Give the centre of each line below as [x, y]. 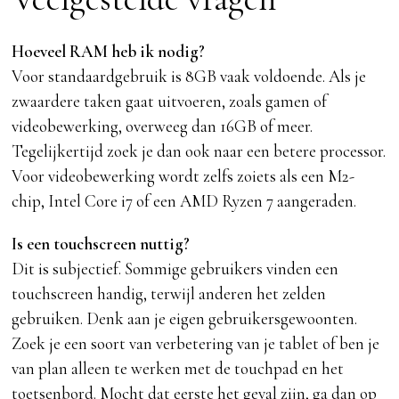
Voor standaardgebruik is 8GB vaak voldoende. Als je [189, 77]
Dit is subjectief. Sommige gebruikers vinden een [175, 269]
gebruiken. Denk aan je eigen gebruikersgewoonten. [185, 319]
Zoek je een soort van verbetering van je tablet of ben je [196, 344]
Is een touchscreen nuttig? [101, 244]
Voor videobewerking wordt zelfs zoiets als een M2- [183, 176]
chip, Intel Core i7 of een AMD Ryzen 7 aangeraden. [184, 201]
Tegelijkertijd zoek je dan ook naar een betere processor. [199, 151]
